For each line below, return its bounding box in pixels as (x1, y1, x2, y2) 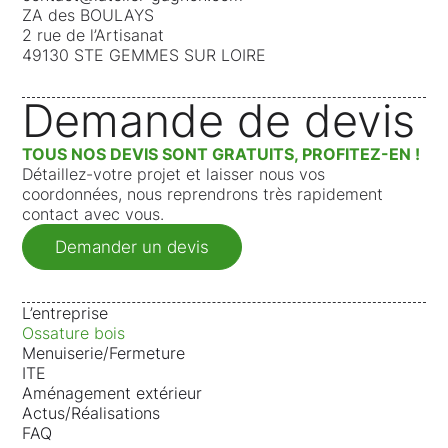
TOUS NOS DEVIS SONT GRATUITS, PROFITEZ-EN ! (22, 143, 421, 164)
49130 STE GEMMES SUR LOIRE (22, 44, 267, 65)
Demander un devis (55, 236, 210, 257)
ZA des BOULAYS (22, 4, 155, 25)
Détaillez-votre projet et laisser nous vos (22, 163, 326, 184)
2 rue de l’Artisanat (22, 24, 165, 45)
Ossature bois (22, 322, 126, 343)
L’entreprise (22, 302, 109, 323)
